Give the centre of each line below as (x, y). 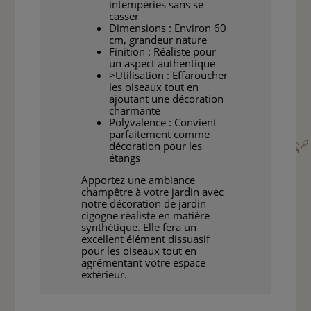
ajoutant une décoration (167, 99)
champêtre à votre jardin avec (153, 192)
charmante (135, 111)
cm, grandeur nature (158, 40)
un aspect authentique (162, 64)
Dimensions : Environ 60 (168, 28)
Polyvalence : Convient (163, 123)
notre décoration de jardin (144, 204)
